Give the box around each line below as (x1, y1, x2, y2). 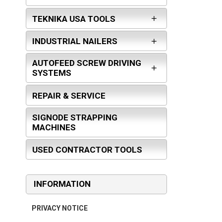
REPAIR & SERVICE (32, 90, 106, 101)
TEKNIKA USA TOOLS (32, 13, 115, 24)
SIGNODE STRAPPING (32, 112, 117, 122)
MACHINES (32, 122, 76, 132)
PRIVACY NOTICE (32, 204, 88, 213)
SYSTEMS (32, 68, 71, 78)
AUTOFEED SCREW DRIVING (32, 58, 141, 68)
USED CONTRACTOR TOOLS (32, 145, 142, 155)
